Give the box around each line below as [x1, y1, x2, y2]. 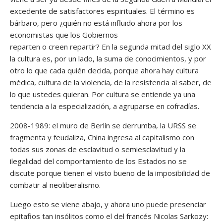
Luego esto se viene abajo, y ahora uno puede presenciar [10, 199, 206, 209]
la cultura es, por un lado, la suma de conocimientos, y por [10, 53, 206, 63]
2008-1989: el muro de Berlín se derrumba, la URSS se [10, 120, 196, 130]
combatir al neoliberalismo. [10, 179, 101, 190]
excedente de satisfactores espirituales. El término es [10, 5, 195, 16]
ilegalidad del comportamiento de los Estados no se [10, 156, 187, 166]
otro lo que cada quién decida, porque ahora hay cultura [10, 65, 199, 75]
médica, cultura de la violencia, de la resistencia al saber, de [10, 77, 212, 87]
